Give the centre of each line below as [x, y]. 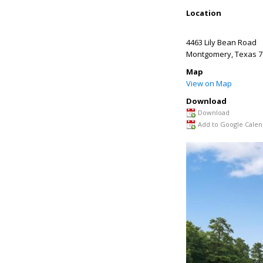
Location [204, 13]
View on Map [209, 83]
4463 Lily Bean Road [221, 42]
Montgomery [209, 54]
